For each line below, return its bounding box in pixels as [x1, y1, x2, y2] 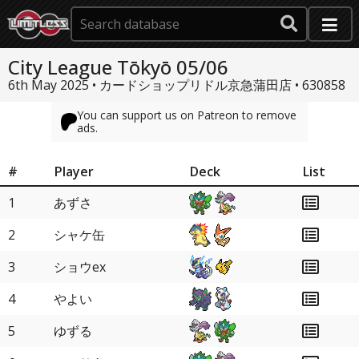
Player [54, 163, 94, 180]
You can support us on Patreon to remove [76, 107, 296, 123]
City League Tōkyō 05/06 [8, 54, 228, 80]
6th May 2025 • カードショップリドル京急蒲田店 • [8, 76, 302, 94]
